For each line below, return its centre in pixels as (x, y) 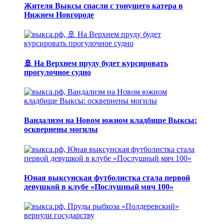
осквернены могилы (61, 129)
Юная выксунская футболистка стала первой (107, 177)
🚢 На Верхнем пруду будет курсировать (96, 63)
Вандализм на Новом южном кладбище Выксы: (110, 120)
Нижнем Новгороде (59, 15)
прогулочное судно (57, 72)
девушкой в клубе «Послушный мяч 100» (99, 186)
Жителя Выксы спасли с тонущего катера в (103, 6)
